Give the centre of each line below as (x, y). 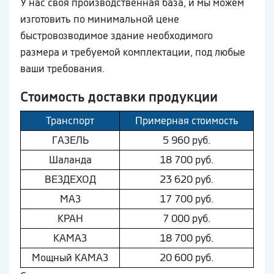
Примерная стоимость (187, 121)
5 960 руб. (187, 140)
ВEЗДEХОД (70, 180)
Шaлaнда (70, 160)
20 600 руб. (187, 258)
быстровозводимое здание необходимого (117, 36)
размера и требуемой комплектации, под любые (133, 52)
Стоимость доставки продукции (119, 97)
